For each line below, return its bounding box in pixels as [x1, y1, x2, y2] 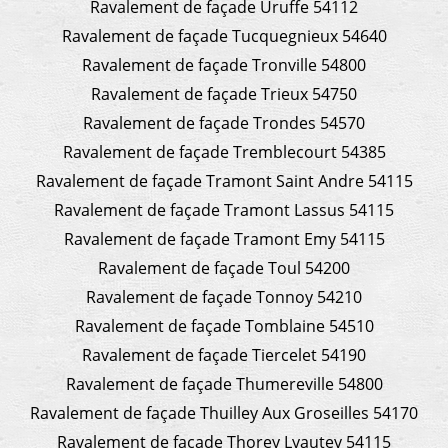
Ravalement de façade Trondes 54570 [83, 111, 365, 134]
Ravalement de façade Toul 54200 [98, 256, 350, 279]
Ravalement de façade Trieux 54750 [91, 82, 357, 105]
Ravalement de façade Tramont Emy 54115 [63, 227, 385, 250]
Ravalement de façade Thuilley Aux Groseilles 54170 [30, 401, 418, 424]
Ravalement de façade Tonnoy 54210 [86, 285, 362, 308]
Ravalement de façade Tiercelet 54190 [82, 343, 366, 366]
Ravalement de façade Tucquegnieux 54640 [61, 24, 387, 47]
